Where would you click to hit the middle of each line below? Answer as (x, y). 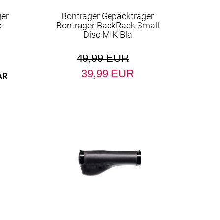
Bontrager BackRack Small (108, 25)
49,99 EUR (103, 58)
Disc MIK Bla (108, 35)
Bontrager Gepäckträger (108, 16)
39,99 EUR (108, 73)
